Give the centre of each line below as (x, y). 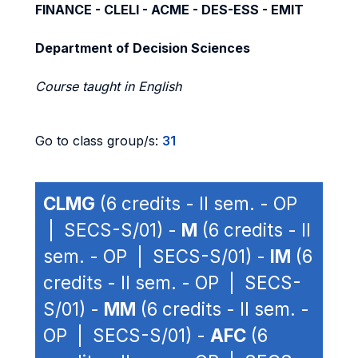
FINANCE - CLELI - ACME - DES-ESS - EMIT (169, 10)
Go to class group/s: (99, 141)
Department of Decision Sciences (143, 48)
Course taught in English (108, 86)
